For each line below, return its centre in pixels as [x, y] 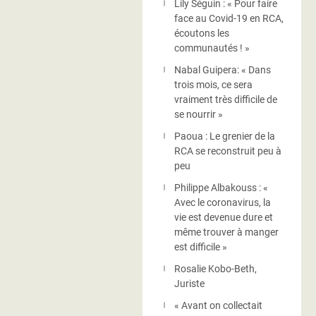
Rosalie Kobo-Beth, [215, 269]
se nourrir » [199, 114]
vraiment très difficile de [226, 99]
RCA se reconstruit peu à [228, 151]
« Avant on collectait [218, 305]
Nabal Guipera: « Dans [223, 70]
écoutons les [202, 33]
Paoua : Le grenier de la [225, 136]
